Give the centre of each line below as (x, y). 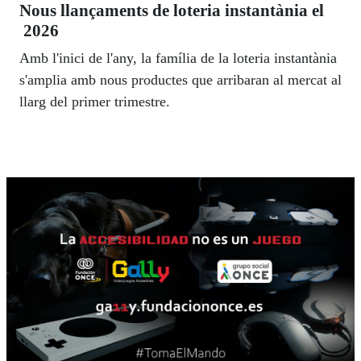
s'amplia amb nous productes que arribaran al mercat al (180, 80)
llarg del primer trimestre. (95, 102)
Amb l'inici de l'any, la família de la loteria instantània (178, 58)
